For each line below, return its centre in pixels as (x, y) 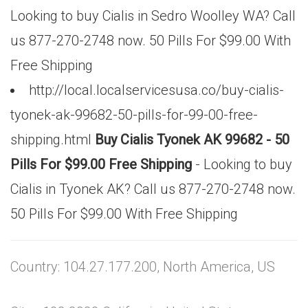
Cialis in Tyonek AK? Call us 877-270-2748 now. (153, 189)
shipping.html (53, 140)
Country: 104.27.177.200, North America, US (143, 267)
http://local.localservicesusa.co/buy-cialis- (156, 90)
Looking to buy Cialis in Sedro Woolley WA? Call (153, 16)
